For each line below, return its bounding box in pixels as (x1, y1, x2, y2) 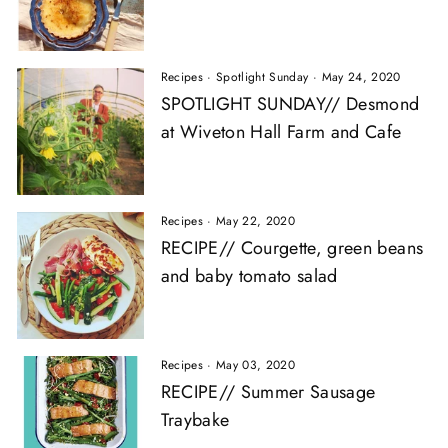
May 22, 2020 (216, 211, 296, 230)
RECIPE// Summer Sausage (160, 378, 376, 405)
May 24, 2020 (321, 68, 401, 87)
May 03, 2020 (216, 355, 296, 374)
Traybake (160, 406, 230, 433)
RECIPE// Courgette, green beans (160, 234, 424, 261)
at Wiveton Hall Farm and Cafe (160, 119, 402, 146)
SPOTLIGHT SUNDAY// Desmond (160, 91, 420, 118)
